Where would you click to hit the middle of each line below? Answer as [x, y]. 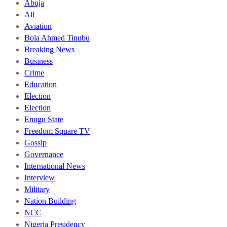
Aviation [38, 26]
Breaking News [49, 49]
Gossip [35, 142]
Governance [44, 154]
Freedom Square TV [57, 131]
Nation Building [50, 201]
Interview [40, 177]
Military [37, 189]
